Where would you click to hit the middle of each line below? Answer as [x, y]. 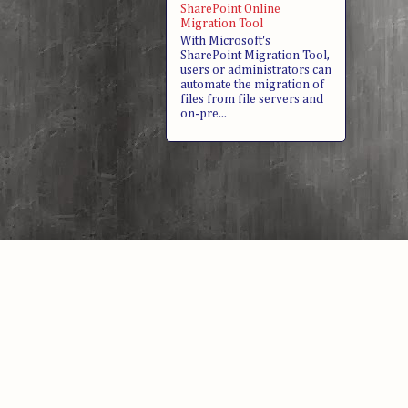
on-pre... [204, 113]
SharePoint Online [230, 10]
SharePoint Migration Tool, [255, 55]
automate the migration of [252, 84]
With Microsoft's [225, 41]
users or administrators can [256, 70]
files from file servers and [252, 99]
